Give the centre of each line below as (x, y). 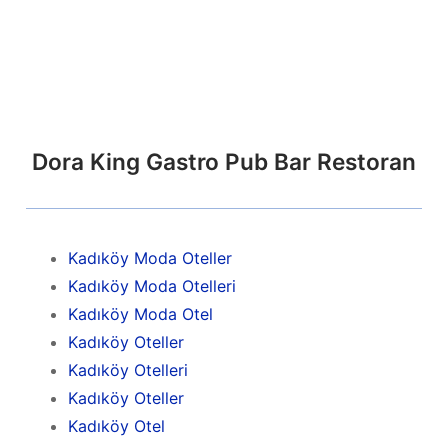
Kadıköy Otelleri (127, 369)
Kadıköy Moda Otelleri (151, 285)
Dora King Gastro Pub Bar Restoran (224, 161)
